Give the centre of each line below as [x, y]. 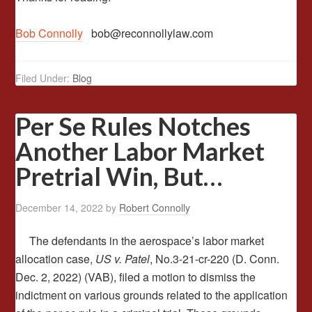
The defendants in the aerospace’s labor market [140, 241]
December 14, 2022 [60, 208]
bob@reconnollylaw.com [148, 33]
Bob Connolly [49, 33]
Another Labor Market [140, 151]
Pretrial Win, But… [119, 176]
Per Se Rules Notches [133, 126]
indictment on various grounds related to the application [152, 295]
